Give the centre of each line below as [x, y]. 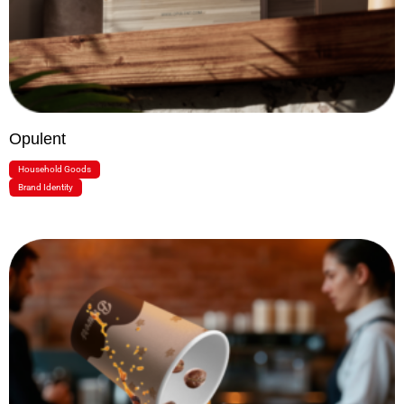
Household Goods [55, 169]
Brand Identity [46, 187]
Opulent [37, 138]
